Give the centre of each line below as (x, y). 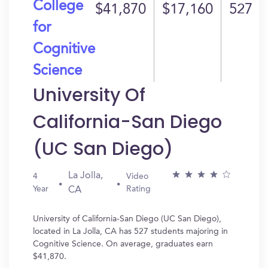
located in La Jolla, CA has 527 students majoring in (130, 232)
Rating (139, 189)
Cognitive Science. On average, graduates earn (123, 244)
